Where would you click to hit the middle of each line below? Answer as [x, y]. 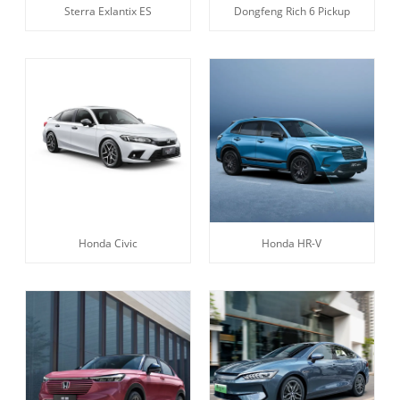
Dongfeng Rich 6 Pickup [292, 11]
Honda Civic [108, 244]
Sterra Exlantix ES [108, 11]
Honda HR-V [292, 244]
